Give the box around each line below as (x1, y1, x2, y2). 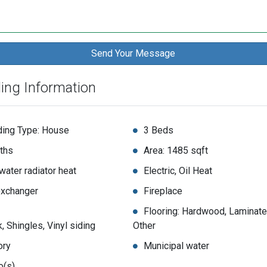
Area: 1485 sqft (143, 145, 208, 157)
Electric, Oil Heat (143, 165, 212, 177)
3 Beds (143, 125, 173, 136)
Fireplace (143, 185, 182, 197)
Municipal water (143, 240, 209, 252)
